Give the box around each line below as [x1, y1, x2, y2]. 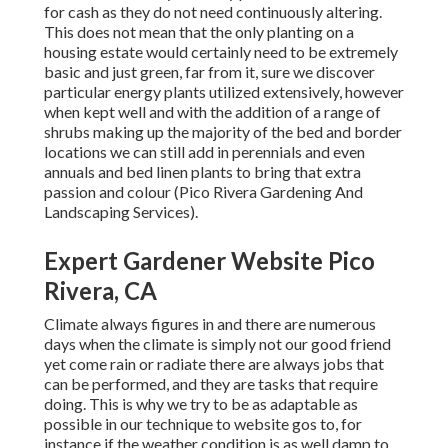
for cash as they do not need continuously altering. [44, 2, 382, 22]
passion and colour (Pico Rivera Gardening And [44, 182, 363, 202]
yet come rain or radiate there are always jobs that [44, 354, 384, 374]
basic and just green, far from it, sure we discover [44, 62, 375, 82]
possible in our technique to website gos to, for [44, 414, 362, 434]
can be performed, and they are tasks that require [44, 374, 378, 394]
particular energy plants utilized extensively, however [44, 82, 404, 102]
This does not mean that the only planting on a [44, 22, 354, 42]
